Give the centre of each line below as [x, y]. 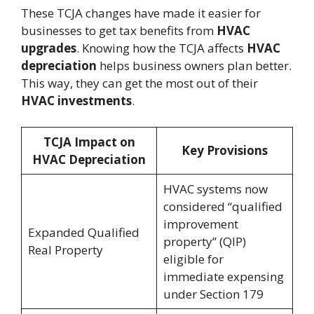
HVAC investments [76, 100]
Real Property [65, 250]
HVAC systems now [215, 189]
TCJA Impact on [89, 142]
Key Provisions [225, 151]
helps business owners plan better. [194, 65]
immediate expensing [223, 277]
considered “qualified [223, 207]
